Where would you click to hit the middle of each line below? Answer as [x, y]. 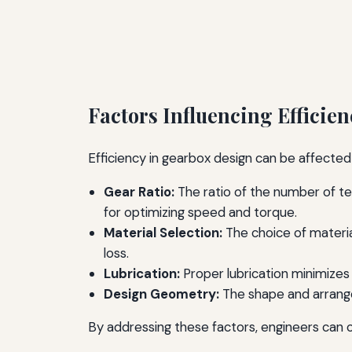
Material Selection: [163, 232]
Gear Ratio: [139, 191]
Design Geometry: [161, 293]
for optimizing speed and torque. [200, 212]
